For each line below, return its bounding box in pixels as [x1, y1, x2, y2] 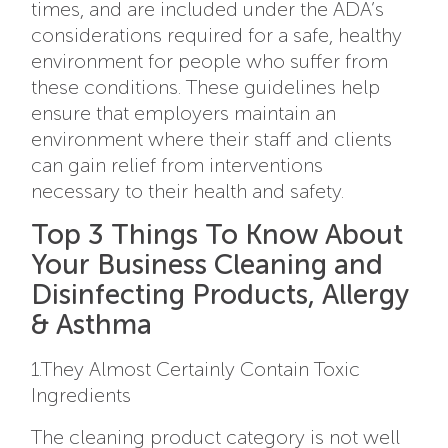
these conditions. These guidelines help [31, 74, 381, 99]
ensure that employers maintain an [31, 100, 337, 125]
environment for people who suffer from [31, 48, 389, 73]
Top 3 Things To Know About [31, 217, 404, 251]
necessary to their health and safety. [31, 178, 345, 203]
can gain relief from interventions [31, 152, 324, 177]
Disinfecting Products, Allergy [31, 277, 410, 311]
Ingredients [31, 382, 132, 407]
